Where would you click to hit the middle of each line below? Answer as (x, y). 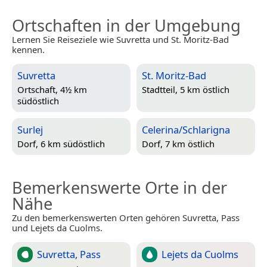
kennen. (28, 50)
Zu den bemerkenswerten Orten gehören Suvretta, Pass (126, 218)
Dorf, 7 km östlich (178, 143)
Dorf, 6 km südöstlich (61, 143)
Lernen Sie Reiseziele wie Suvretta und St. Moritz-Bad (120, 40)
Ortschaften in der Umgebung (126, 26)
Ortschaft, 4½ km (52, 89)
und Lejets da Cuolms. (57, 228)
